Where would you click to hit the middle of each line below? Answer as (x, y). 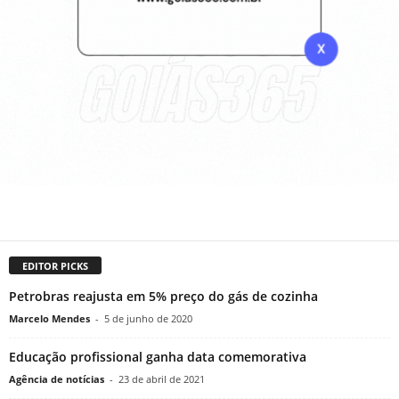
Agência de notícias (57, 379)
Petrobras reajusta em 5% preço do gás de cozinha (163, 297)
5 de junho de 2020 (148, 319)
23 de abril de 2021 (162, 379)
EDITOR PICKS (55, 266)
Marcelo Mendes (49, 319)
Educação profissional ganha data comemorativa (158, 357)
